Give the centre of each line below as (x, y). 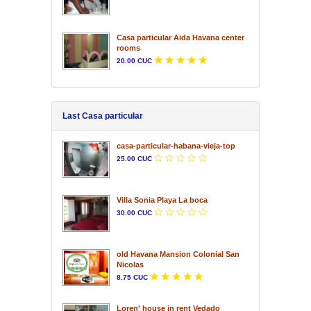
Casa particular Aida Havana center (180, 37)
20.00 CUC (134, 60)
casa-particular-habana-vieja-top (176, 145)
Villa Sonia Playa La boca (162, 200)
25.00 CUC (134, 158)
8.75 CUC (132, 277)
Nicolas (130, 264)
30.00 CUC (134, 212)
